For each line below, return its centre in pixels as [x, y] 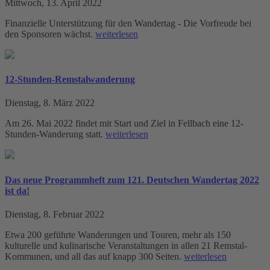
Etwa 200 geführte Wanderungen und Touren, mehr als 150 [118, 234]
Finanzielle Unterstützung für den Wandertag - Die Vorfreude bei [128, 23]
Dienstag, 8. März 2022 [50, 103]
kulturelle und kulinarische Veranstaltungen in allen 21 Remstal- [126, 245]
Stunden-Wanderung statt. [55, 134]
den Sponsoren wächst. [50, 34]
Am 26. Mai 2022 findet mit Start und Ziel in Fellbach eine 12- [124, 124]
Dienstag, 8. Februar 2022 [55, 214]
